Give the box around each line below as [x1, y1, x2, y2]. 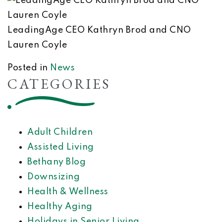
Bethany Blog [27, 157, 86, 166]
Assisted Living [27, 142, 94, 152]
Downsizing [27, 172, 80, 181]
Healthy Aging [27, 202, 93, 211]
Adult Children [27, 127, 93, 137]
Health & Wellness [27, 187, 109, 196]
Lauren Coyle [7, 40, 67, 50]
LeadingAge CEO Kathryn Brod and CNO [7, 25, 191, 35]
